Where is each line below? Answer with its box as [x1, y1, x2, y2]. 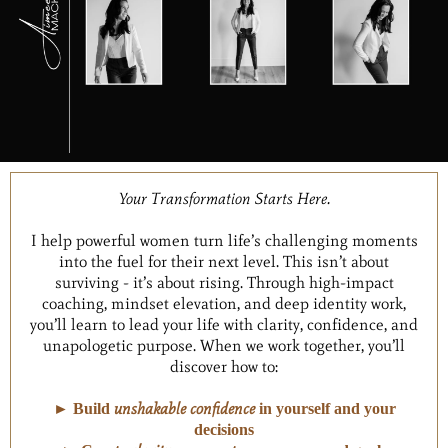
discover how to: [170, 357, 278, 377]
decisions [194, 421, 254, 439]
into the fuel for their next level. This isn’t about [59, 252, 389, 272]
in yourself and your [254, 400, 396, 418]
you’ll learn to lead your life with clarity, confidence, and [30, 315, 418, 335]
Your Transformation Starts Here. [118, 189, 330, 209]
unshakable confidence [113, 399, 255, 419]
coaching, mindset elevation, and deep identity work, [42, 294, 406, 314]
